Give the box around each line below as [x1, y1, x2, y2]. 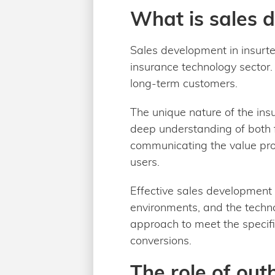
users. [130, 155, 160, 169]
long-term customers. [130, 76, 238, 90]
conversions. [130, 233, 192, 247]
